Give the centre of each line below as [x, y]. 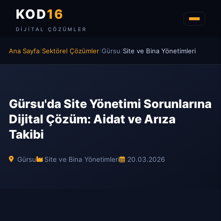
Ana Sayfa [24, 51]
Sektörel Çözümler [71, 51]
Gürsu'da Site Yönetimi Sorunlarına [110, 104]
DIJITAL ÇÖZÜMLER [51, 29]
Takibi [26, 134]
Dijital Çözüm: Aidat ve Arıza [92, 119]
